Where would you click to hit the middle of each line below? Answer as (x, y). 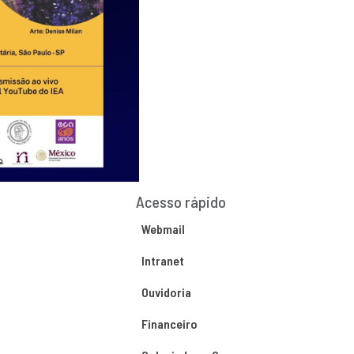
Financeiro (169, 324)
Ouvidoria (166, 292)
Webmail (163, 229)
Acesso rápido (181, 201)
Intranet (162, 260)
